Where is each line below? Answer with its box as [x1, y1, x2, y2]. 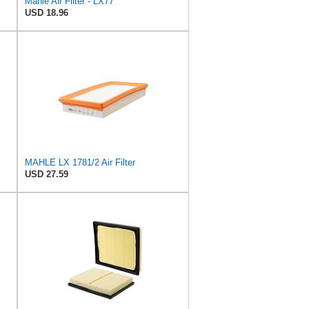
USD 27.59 [25, 169, 68, 180]
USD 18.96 [25, 8, 68, 19]
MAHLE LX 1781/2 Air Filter [25, 157, 135, 168]
